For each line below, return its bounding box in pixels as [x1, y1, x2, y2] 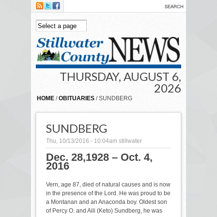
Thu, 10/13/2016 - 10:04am [46, 137, 117, 144]
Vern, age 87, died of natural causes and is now [46, 181, 170, 188]
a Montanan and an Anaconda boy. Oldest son [46, 198, 167, 205]
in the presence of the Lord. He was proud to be [46, 189, 170, 197]
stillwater [119, 137, 142, 144]
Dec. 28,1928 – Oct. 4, [46, 151, 153, 163]
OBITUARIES [59, 94, 94, 102]
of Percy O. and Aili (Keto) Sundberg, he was [46, 207, 162, 214]
